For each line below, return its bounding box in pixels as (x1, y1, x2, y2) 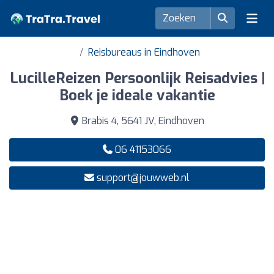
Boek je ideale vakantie (59, 86, 215, 105)
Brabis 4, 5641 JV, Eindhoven (80, 114, 204, 127)
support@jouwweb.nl (97, 171, 190, 184)
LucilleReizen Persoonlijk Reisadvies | (9, 68, 265, 88)
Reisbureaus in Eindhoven (87, 46, 200, 59)
